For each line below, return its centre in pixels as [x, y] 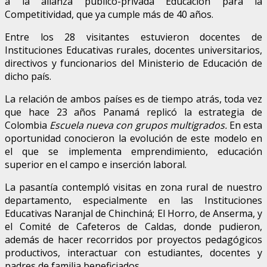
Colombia [27, 125]
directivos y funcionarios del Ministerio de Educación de [133, 63]
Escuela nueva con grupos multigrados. [139, 125]
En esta [246, 125]
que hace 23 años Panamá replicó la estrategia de [133, 112]
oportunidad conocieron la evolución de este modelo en [133, 138]
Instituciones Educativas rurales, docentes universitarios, [133, 50]
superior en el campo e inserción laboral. [96, 164]
